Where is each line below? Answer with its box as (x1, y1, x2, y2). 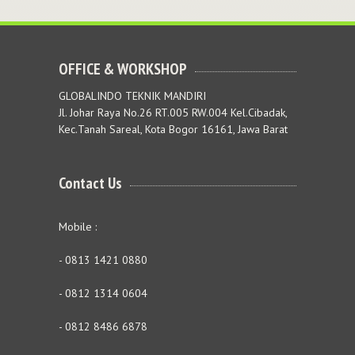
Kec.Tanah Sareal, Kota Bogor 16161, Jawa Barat (59, 121, 288, 136)
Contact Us (59, 173, 122, 194)
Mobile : (59, 219, 97, 235)
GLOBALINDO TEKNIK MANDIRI (59, 88, 206, 103)
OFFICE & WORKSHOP (59, 58, 187, 79)
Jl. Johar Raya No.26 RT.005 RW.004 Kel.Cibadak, (59, 105, 287, 120)
